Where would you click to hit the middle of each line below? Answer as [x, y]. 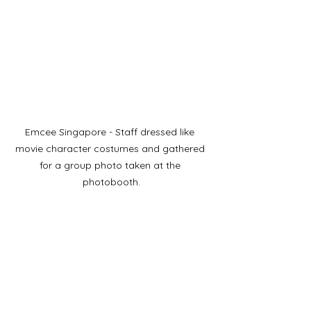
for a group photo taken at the [111, 165]
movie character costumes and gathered [111, 148]
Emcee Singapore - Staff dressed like [111, 132]
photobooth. [111, 182]
